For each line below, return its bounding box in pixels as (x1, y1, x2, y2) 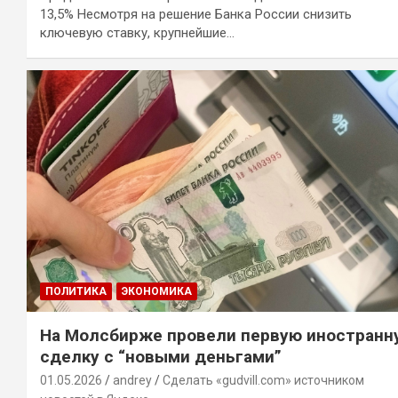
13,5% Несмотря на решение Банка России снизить (40, 5, 352, 22)
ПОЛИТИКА (45, 284, 107, 298)
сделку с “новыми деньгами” (40, 346, 282, 367)
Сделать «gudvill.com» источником (163, 372, 364, 387)
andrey (113, 372, 152, 387)
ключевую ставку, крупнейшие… (40, 24, 235, 41)
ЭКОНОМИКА (122, 284, 192, 298)
